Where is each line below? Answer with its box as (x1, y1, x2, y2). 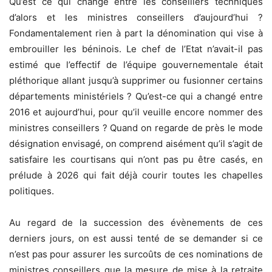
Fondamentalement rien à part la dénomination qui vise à (9, 27, 263, 39)
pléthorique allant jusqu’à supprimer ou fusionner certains (9, 74, 263, 86)
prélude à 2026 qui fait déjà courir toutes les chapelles (9, 169, 263, 181)
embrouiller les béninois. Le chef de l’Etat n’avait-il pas (9, 42, 263, 55)
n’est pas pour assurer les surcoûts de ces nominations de (9, 248, 263, 260)
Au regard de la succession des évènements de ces (9, 216, 263, 228)
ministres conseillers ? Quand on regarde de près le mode (9, 121, 263, 134)
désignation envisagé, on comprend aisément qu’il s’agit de (9, 137, 263, 149)
